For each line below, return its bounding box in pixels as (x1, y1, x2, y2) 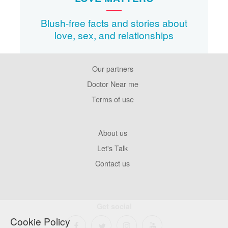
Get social (96, 201, 132, 211)
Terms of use (91, 93, 134, 104)
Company (28, 135, 69, 148)
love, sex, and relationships (54, 27, 174, 42)
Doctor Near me (87, 78, 138, 89)
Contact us (95, 157, 130, 168)
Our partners (92, 63, 133, 74)
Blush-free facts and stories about (41, 15, 187, 30)
